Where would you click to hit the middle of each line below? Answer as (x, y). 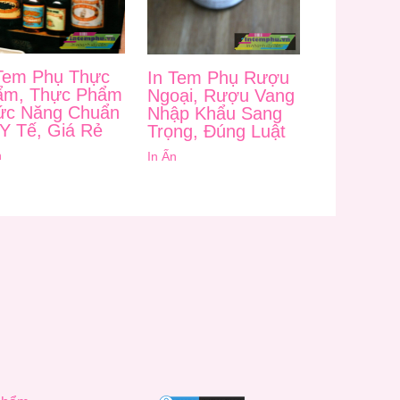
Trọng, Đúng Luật (216, 131)
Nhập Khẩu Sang (214, 113)
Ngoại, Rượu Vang (221, 95)
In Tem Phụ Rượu (218, 77)
